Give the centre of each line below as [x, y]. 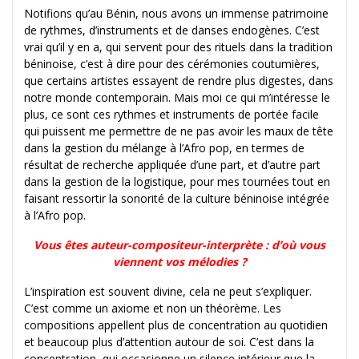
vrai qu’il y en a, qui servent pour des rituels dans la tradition [178, 46]
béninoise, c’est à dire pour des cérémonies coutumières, [172, 63]
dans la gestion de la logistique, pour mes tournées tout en [177, 181]
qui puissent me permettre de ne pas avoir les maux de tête [179, 131]
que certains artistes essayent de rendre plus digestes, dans [179, 80]
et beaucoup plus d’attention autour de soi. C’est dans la [169, 341]
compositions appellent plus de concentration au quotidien [176, 325]
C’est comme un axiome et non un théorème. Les [153, 308]
